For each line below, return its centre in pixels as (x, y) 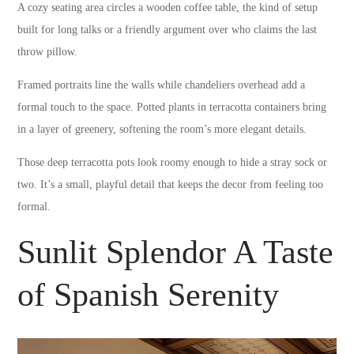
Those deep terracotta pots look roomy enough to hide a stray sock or (173, 162)
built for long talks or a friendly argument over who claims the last (168, 29)
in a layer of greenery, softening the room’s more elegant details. (162, 129)
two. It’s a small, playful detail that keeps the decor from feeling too (171, 184)
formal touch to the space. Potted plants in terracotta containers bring (172, 107)
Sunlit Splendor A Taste (176, 252)
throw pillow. (48, 51)
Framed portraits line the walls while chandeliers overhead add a (162, 85)
